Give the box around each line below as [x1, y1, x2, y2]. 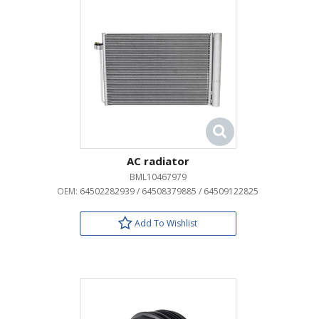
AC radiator [126, 154, 189, 168]
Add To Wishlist [132, 217, 197, 229]
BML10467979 [129, 171, 187, 183]
